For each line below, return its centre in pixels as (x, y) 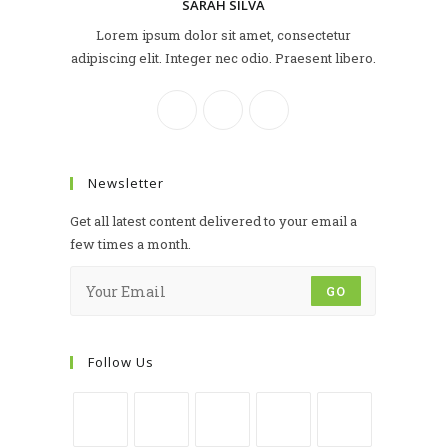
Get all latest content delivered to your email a (213, 221)
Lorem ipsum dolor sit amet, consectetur (223, 35)
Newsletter (126, 183)
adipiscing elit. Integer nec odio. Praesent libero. (223, 58)
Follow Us (121, 362)
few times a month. (130, 244)
